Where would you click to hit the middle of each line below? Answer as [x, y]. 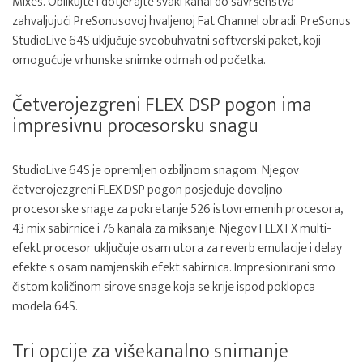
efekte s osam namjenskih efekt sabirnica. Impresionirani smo [174, 268]
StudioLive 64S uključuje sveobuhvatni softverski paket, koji [167, 41]
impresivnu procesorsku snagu [135, 126]
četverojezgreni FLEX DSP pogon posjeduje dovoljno [147, 190]
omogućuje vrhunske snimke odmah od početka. [139, 60]
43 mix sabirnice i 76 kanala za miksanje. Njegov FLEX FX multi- [172, 229]
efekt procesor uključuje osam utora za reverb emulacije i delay [177, 248]
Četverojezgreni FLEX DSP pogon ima [162, 105]
